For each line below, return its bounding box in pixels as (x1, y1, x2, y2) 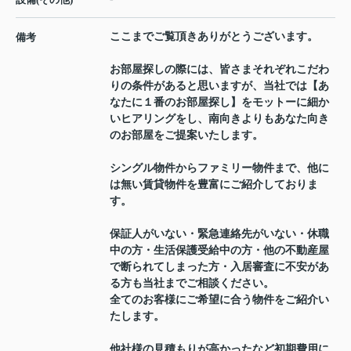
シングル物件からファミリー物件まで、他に (110, 162, 329, 175)
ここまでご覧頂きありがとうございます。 (110, 31, 318, 43)
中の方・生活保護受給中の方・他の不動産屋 (110, 244, 329, 257)
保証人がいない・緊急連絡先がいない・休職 (110, 228, 329, 241)
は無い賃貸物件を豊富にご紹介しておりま (110, 179, 318, 191)
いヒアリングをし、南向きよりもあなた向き (110, 113, 329, 125)
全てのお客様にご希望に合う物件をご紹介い (110, 294, 329, 306)
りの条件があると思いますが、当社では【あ (110, 80, 329, 92)
